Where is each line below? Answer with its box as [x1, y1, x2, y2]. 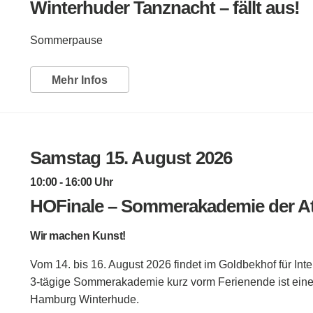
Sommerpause [30, 34, 103, 46]
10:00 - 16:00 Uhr [30, 175, 113, 188]
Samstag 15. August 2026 [30, 147, 233, 168]
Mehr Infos [52, 73, 108, 86]
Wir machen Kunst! [30, 229, 126, 242]
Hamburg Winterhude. [30, 293, 139, 305]
